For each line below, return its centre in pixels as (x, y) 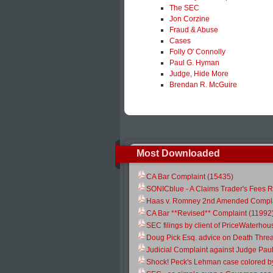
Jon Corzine (190, 19)
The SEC (184, 8)
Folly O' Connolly (197, 52)
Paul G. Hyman (194, 63)
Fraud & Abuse (194, 30)
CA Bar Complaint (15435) (190, 177)
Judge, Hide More (199, 74)
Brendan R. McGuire (203, 85)
